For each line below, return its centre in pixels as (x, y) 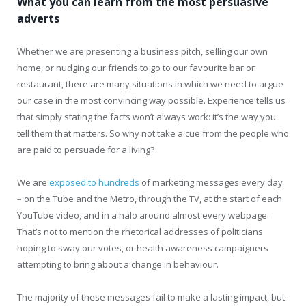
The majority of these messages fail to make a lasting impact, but (151, 297)
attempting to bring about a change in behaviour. (118, 265)
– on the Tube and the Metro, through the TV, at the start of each (150, 199)
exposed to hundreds (94, 183)
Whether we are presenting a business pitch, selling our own (142, 51)
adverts (38, 18)
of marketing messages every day (211, 183)
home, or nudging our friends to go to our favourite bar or (136, 67)
